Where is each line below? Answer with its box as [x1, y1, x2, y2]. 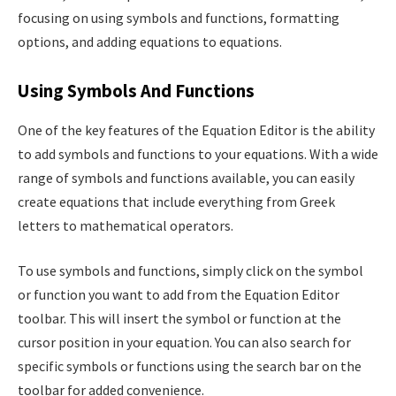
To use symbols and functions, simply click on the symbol [18, 262, 363, 280]
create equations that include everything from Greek [18, 192, 335, 210]
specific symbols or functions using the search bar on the [18, 357, 362, 376]
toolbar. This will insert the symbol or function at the [18, 309, 341, 328]
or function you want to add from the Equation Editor [18, 286, 339, 304]
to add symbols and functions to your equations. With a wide [18, 144, 378, 163]
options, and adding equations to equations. [18, 32, 282, 50]
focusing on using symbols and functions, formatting [18, 8, 339, 27]
